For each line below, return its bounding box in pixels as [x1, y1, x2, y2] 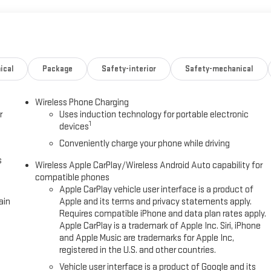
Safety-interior [102, 64, 156, 74]
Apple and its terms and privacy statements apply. [59, 195, 252, 207]
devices [59, 120, 90, 132]
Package [42, 64, 73, 74]
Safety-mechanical [184, 64, 253, 74]
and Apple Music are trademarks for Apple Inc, [59, 232, 235, 244]
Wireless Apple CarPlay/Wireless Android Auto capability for [35, 159, 263, 171]
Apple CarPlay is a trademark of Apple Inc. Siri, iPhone [59, 220, 261, 232]
